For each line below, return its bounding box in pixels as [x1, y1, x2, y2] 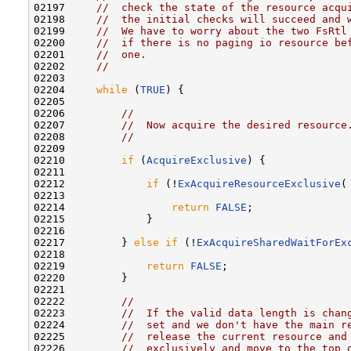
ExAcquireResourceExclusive [178, 177, 341, 190]
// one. [96, 48, 147, 60]
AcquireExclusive [147, 154, 247, 166]
